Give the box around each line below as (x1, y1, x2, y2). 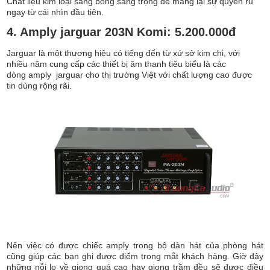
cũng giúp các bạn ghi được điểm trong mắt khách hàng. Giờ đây (7, 251, 263, 261)
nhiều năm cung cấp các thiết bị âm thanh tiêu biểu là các (7, 58, 227, 69)
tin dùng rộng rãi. (7, 80, 72, 90)
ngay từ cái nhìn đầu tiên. (7, 7, 104, 17)
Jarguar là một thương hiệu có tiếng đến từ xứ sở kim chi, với (7, 48, 240, 58)
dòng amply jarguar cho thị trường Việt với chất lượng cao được (7, 69, 253, 80)
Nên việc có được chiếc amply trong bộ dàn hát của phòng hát (7, 240, 263, 250)
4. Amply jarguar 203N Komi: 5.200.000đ (7, 25, 236, 39)
